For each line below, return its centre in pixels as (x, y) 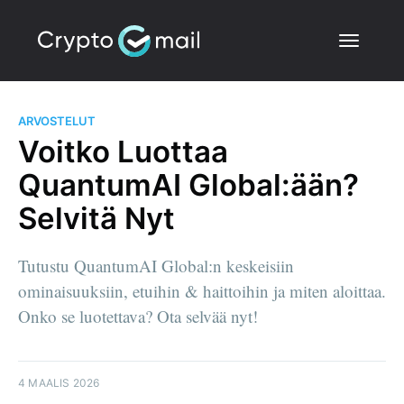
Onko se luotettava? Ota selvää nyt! (138, 316)
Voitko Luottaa (123, 151)
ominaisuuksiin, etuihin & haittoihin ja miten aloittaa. (202, 290)
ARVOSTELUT (57, 121)
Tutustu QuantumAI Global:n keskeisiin (156, 265)
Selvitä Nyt (96, 218)
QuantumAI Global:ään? (188, 184)
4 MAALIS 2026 (59, 382)
